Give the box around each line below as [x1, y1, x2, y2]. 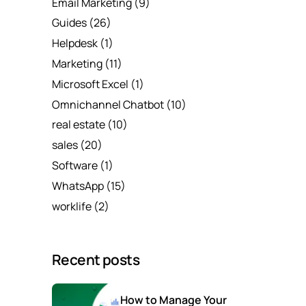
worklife [52, 198, 92, 214]
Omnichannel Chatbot [52, 96, 164, 112]
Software [52, 157, 98, 173]
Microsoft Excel [52, 76, 128, 92]
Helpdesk [52, 36, 98, 51]
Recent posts [52, 249, 140, 269]
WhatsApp [52, 178, 104, 193]
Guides [52, 15, 87, 31]
